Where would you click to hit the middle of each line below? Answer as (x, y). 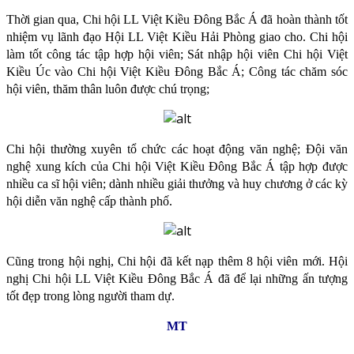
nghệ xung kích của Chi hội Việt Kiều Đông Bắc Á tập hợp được (177, 167)
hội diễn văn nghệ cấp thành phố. (89, 201)
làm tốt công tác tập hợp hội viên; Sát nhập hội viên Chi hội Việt (177, 55)
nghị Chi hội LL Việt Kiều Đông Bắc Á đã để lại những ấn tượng (177, 279)
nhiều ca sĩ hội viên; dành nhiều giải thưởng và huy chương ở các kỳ (177, 184)
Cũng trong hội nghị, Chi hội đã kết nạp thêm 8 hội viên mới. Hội (177, 262)
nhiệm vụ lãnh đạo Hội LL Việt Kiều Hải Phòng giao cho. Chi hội (177, 37)
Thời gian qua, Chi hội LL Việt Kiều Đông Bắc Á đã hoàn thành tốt (177, 20)
